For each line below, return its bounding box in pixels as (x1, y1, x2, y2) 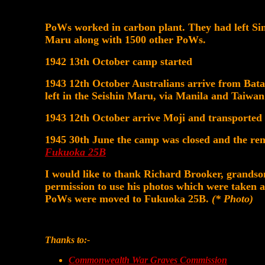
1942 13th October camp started (45, 56, 192, 67)
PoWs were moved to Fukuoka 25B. (45, 193, 212, 205)
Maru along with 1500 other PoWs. (45, 34, 206, 46)
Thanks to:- (45, 235, 90, 245)
